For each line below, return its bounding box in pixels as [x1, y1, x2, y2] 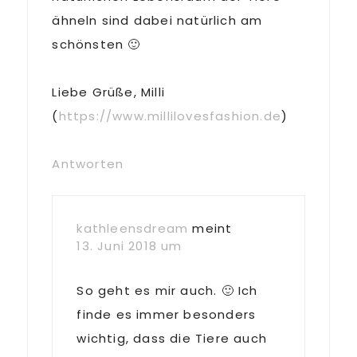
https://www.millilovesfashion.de [58, 108, 281, 124]
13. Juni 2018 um [76, 237, 182, 254]
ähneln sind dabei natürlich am [52, 12, 263, 29]
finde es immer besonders [76, 306, 257, 323]
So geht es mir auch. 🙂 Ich [76, 282, 258, 299]
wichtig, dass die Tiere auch [76, 330, 267, 347]
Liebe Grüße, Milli [52, 84, 165, 100]
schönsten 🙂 [52, 36, 141, 53]
